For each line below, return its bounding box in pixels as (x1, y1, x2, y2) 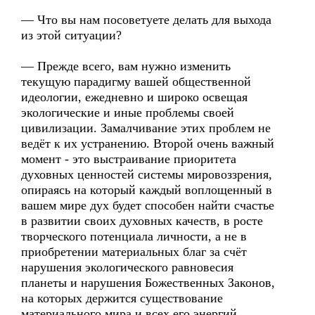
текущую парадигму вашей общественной (21, 75, 251, 89)
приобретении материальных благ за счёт (21, 245, 247, 259)
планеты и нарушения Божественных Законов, (21, 276, 275, 290)
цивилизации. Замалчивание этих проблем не (21, 121, 271, 135)
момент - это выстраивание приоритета (21, 152, 236, 166)
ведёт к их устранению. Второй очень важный (21, 136, 274, 150)
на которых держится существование (21, 291, 223, 305)
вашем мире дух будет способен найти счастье (21, 198, 274, 212)
